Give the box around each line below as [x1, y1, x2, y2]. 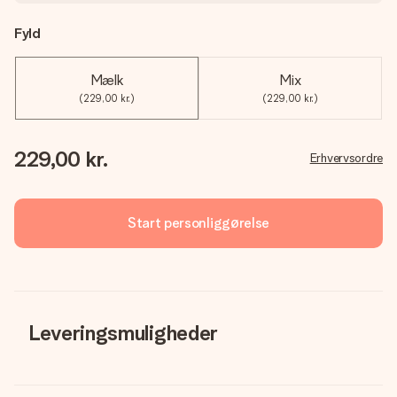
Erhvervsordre [309, 151, 383, 165]
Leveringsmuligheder [28, 320, 218, 346]
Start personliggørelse [128, 214, 269, 231]
